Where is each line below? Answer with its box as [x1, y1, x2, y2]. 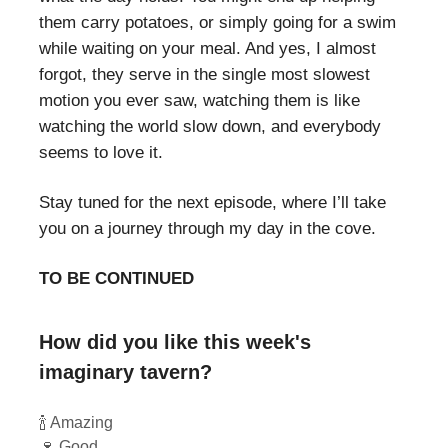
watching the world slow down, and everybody [39, 116, 381, 136]
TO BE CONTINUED [39, 268, 194, 288]
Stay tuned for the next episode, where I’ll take [39, 192, 386, 212]
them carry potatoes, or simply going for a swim [39, 12, 396, 32]
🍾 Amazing [39, 413, 113, 431]
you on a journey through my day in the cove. [39, 218, 376, 238]
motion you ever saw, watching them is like [39, 90, 360, 110]
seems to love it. [39, 142, 163, 162]
